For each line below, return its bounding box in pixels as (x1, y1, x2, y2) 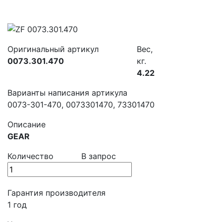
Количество (7, 151, 54, 162)
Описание (7, 119, 46, 130)
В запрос (81, 151, 116, 162)
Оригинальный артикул (7, 44, 99, 55)
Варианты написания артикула (7, 88, 127, 98)
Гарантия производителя (7, 188, 106, 198)
